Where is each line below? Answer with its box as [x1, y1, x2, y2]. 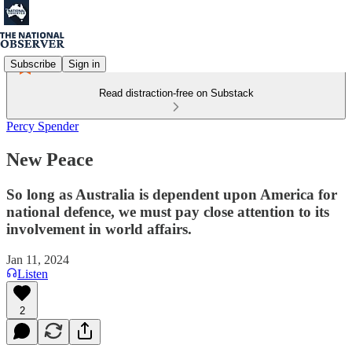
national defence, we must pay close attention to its [6, 203, 329, 220]
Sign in [68, 57, 100, 70]
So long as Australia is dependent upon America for [6, 185, 337, 203]
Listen [17, 266, 48, 280]
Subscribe [10, 57, 56, 70]
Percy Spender [6, 119, 79, 133]
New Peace [6, 148, 93, 170]
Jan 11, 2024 [6, 252, 69, 266]
